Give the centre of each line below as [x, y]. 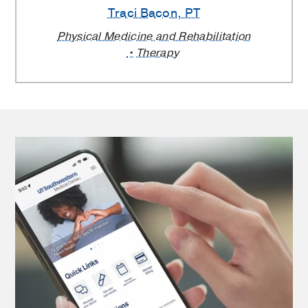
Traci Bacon [143, 13]
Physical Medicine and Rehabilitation [154, 36]
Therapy [158, 53]
